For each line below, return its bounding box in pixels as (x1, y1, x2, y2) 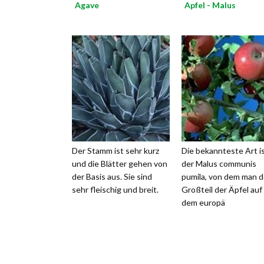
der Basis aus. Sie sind (72, 171, 152, 181)
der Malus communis (181, 159, 256, 169)
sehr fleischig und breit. (72, 184, 159, 194)
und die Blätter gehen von (72, 159, 167, 169)
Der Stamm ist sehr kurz (72, 146, 159, 156)
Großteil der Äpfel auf (181, 184, 262, 194)
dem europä (181, 197, 225, 207)
